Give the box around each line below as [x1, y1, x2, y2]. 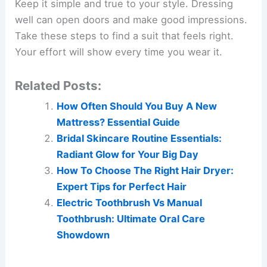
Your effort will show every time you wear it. [15, 45, 223, 58]
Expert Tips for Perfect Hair [56, 181, 187, 193]
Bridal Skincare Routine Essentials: [56, 132, 222, 145]
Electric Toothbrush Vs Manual [56, 197, 202, 209]
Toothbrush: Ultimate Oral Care [56, 213, 205, 225]
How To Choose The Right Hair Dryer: [56, 164, 234, 177]
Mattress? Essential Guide [56, 116, 180, 129]
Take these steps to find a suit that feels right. [15, 29, 234, 42]
